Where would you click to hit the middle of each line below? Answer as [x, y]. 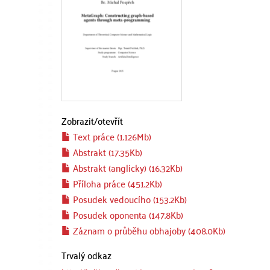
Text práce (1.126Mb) [111, 136]
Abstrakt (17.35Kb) [106, 152]
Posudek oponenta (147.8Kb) [127, 215]
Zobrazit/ [80, 121]
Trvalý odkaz [86, 255]
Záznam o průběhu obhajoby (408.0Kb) [148, 230]
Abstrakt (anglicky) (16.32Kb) [127, 168]
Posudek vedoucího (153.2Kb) [129, 199]
